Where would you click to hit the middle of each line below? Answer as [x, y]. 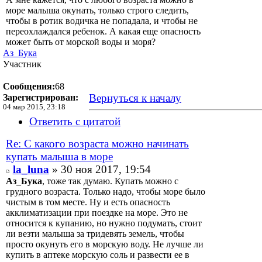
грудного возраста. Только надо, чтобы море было [106, 191]
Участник [22, 64]
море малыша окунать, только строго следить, [97, 10]
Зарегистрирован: [41, 97]
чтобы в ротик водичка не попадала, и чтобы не [102, 20]
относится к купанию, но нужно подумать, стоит [104, 223]
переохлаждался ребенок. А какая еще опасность [103, 31]
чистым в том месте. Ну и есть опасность [88, 202]
